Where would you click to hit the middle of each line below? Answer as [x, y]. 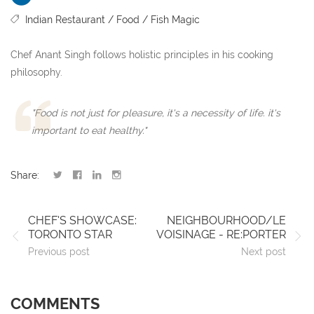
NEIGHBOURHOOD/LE [226, 221]
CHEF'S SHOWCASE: [82, 221]
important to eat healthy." [89, 131]
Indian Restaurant [65, 20]
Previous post [59, 252]
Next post [264, 252]
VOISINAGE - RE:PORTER [221, 235]
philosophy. [36, 73]
